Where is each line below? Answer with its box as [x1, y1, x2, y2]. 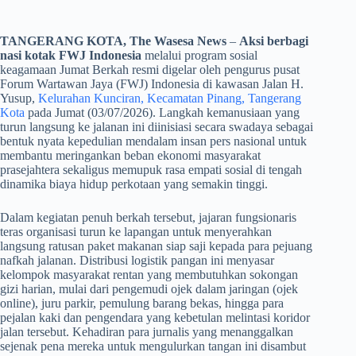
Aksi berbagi [239, 34, 308, 48]
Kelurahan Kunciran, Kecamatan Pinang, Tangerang [38, 91, 301, 106]
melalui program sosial [141, 48, 257, 63]
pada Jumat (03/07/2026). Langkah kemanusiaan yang [25, 106, 300, 120]
